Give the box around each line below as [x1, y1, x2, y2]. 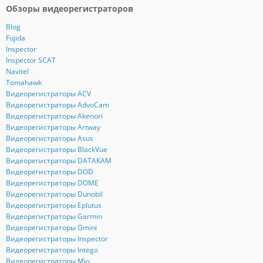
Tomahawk [5, 77, 42, 88]
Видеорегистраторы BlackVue [5, 144, 107, 155]
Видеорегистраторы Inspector [5, 234, 108, 244]
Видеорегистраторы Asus [5, 133, 93, 144]
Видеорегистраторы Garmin [5, 211, 102, 222]
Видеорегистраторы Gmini [5, 222, 97, 233]
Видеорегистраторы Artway [5, 122, 100, 133]
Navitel [5, 66, 29, 77]
